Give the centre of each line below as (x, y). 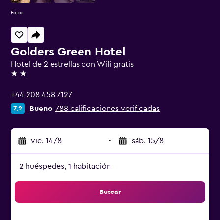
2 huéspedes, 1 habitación (65, 166)
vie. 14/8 (46, 141)
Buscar (110, 192)
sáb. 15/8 (148, 141)
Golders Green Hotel (68, 52)
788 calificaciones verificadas (108, 109)
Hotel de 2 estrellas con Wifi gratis (72, 64)
